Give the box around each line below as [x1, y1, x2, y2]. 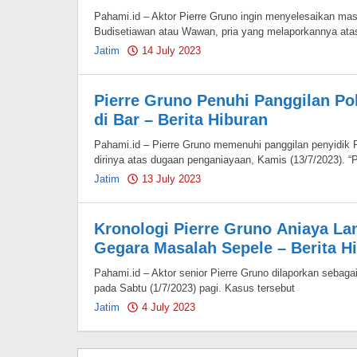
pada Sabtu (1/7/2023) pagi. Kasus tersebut [94, 282, 295, 294]
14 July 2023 [142, 45, 201, 57]
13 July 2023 [142, 173, 201, 185]
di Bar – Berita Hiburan [94, 111, 268, 128]
